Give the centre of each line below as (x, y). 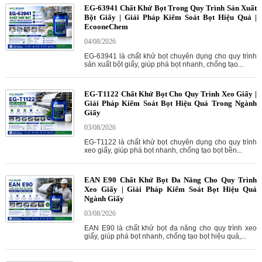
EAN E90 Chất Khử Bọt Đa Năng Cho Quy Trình (170, 180)
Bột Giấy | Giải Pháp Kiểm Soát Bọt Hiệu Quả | (170, 18)
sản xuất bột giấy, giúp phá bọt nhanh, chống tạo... (163, 65)
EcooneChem (106, 27)
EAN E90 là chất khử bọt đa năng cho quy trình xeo (170, 228)
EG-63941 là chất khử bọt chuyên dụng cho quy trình (170, 56)
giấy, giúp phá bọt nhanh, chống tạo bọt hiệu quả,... (165, 237)
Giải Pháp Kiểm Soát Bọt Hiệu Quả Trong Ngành (170, 104)
